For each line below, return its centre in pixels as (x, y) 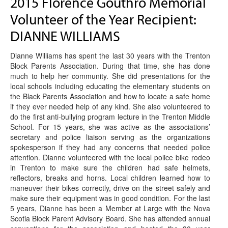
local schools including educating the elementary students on (110, 86)
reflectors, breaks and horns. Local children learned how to (110, 177)
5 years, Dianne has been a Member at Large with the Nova (110, 208)
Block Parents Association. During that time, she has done (110, 65)
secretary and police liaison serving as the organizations (110, 137)
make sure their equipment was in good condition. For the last (110, 198)
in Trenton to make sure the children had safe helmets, (110, 167)
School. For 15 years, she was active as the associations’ (110, 126)
